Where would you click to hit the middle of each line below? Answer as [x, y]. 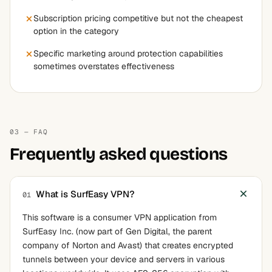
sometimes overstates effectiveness [104, 66]
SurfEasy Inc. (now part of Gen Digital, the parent [117, 231]
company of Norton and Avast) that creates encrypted [128, 245]
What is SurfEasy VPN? [84, 194]
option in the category [76, 31]
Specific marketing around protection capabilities [128, 53]
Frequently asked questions [119, 154]
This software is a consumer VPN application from [120, 217]
